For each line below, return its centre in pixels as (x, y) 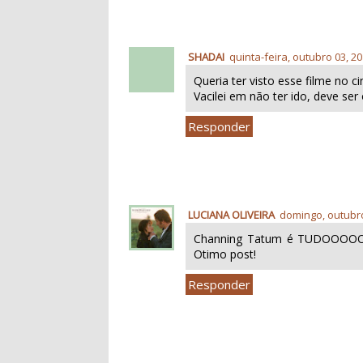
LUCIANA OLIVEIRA (232, 214)
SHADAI (207, 56)
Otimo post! (225, 254)
